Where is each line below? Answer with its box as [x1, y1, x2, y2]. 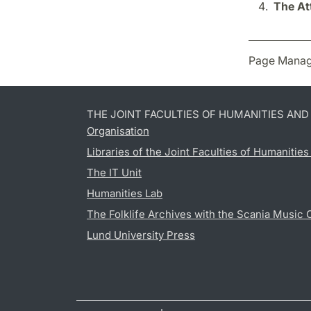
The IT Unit [87, 165, 142, 179]
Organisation [87, 124, 149, 137]
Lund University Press [87, 228, 195, 242]
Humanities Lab [87, 186, 162, 200]
